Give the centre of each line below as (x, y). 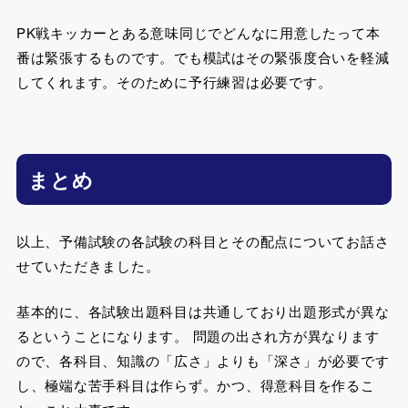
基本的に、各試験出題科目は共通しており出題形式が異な (203, 311)
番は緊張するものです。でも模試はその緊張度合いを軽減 (203, 56)
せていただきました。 (88, 266)
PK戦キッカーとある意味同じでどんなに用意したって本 (198, 32)
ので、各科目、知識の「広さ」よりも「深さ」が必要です (203, 360)
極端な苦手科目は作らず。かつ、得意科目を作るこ (210, 384)
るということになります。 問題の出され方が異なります (198, 335)
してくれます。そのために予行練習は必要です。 (174, 81)
